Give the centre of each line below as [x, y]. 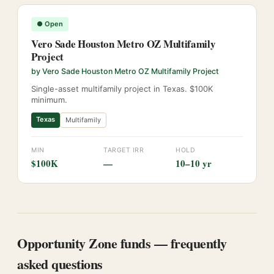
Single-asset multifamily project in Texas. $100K [122, 89]
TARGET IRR [124, 150]
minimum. [49, 100]
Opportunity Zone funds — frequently [122, 243]
